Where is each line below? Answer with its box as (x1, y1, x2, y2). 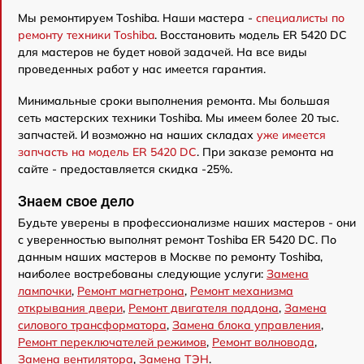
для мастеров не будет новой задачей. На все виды (18, 45, 307, 60)
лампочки (18, 284, 71, 299)
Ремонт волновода (212, 335, 314, 350)
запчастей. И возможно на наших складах (18, 128, 257, 143)
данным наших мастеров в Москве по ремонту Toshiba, (18, 249, 323, 265)
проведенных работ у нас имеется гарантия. (18, 62, 266, 77)
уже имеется (257, 128, 326, 143)
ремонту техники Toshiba (18, 28, 154, 43)
